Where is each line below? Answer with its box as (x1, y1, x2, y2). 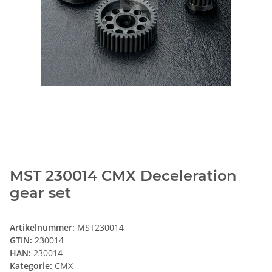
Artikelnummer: (10, 222, 77, 234)
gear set (10, 184, 71, 202)
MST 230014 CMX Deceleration (10, 167, 236, 185)
